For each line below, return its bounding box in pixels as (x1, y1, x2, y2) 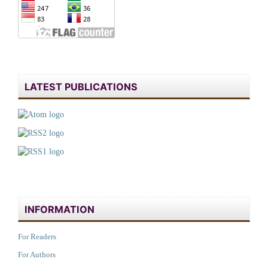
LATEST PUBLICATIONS (25, 81, 138, 93)
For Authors (18, 249, 56, 259)
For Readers (18, 232, 56, 241)
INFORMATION (25, 203, 95, 215)
